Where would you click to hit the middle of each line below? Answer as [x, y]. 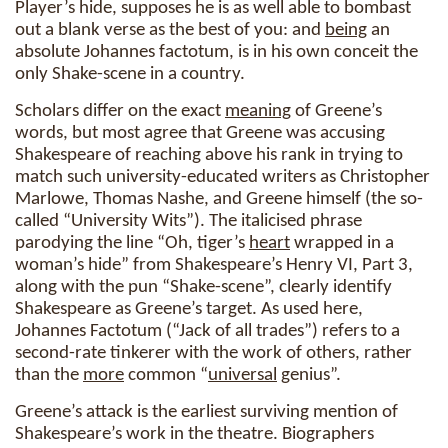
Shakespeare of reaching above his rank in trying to [209, 155]
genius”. [309, 375]
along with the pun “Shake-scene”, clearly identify [203, 287]
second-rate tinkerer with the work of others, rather [213, 353]
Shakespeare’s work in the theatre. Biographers [194, 434]
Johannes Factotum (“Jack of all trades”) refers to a [207, 331]
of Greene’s [336, 111]
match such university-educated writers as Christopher [222, 177]
